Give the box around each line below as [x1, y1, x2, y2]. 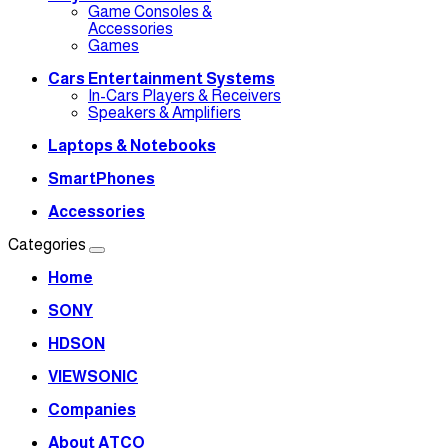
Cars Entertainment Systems [48, 69, 275, 87]
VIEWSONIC [48, 367, 138, 385]
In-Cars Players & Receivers [88, 86, 281, 104]
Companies [48, 400, 136, 418]
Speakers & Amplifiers [88, 103, 241, 121]
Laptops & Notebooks [48, 136, 216, 154]
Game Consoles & [88, 2, 212, 20]
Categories [8, 235, 89, 253]
